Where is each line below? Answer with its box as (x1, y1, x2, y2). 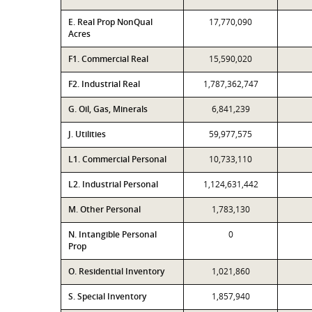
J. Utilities (68, 128, 106, 140)
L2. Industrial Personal (68, 178, 158, 190)
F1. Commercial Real (68, 53, 148, 65)
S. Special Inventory (68, 290, 146, 302)
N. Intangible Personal (68, 228, 157, 240)
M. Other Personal (68, 203, 141, 215)
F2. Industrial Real (68, 78, 140, 90)
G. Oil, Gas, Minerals (68, 103, 148, 115)
